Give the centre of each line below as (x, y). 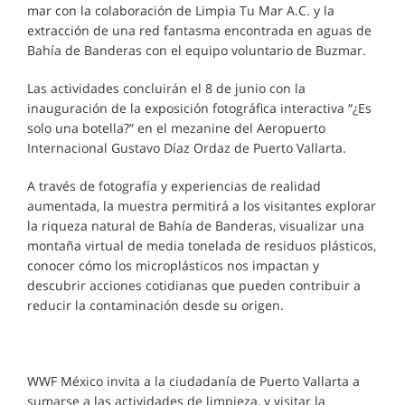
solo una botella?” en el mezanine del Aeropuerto (176, 128)
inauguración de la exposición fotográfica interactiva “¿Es (199, 108)
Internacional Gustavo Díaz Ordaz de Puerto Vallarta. (187, 148)
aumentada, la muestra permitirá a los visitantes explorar (202, 206)
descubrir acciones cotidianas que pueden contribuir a (194, 285)
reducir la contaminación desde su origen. (155, 305)
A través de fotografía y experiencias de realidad (174, 186)
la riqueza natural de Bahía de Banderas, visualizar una (196, 226)
